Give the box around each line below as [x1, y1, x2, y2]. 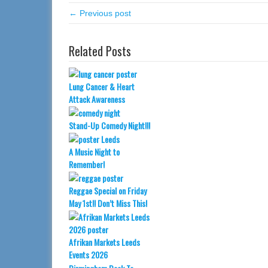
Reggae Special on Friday [69, 184, 147, 197]
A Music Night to [69, 145, 120, 158]
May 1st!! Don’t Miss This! [69, 197, 147, 209]
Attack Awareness [69, 93, 125, 105]
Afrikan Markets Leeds [69, 236, 140, 248]
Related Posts [69, 42, 131, 60]
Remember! [69, 158, 105, 170]
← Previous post [69, 8, 131, 18]
